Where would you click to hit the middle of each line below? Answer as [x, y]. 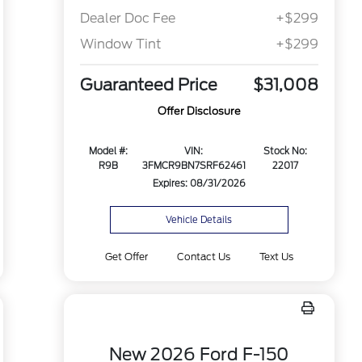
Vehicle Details [199, 220]
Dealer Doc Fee [127, 19]
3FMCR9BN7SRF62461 [194, 166]
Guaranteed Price [148, 85]
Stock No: [285, 152]
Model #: [108, 152]
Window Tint [120, 44]
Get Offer [126, 257]
